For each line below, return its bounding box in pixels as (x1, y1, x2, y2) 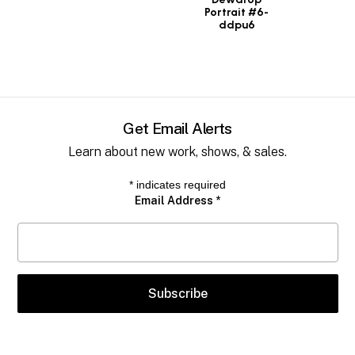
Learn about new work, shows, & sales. (68, 143, 287, 159)
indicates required (133, 177, 226, 191)
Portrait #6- (204, 6, 269, 20)
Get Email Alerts (123, 118, 232, 137)
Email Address (135, 193, 216, 207)
